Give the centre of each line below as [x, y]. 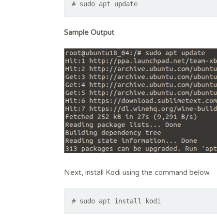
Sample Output [89, 32]
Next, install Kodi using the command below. [137, 173]
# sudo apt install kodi [116, 201]
